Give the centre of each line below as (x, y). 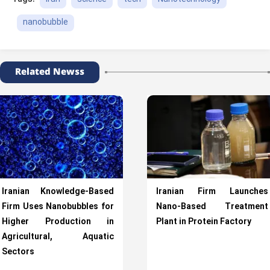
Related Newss (50, 72)
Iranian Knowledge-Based (58, 192)
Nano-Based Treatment (212, 207)
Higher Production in (58, 222)
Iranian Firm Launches (212, 192)
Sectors (18, 252)
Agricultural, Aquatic (58, 237)
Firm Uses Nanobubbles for (58, 207)
